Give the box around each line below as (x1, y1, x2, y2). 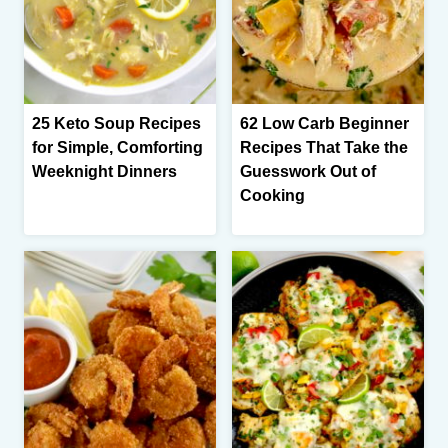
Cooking (240, 187, 305, 205)
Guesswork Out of (240, 163, 376, 181)
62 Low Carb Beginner (240, 115, 409, 133)
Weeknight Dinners (32, 163, 177, 181)
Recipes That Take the (240, 139, 408, 157)
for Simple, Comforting (32, 139, 203, 157)
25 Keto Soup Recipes (32, 115, 201, 133)
